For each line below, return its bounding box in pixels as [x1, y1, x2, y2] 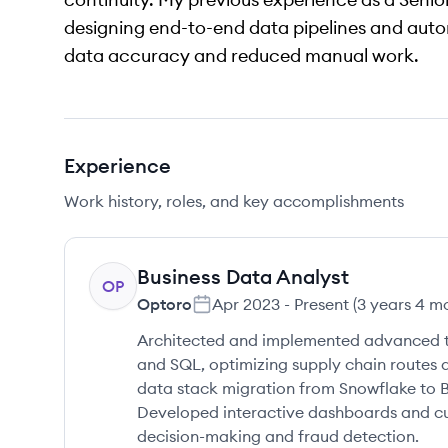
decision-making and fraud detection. [137, 426, 419, 446]
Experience [64, 153, 171, 178]
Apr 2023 [212, 294, 280, 314]
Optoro [137, 294, 192, 314]
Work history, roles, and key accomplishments [64, 191, 404, 211]
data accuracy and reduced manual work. [64, 44, 419, 67]
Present [294, 294, 349, 314]
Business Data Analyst [137, 264, 349, 289]
